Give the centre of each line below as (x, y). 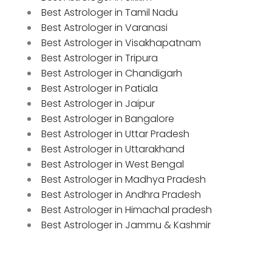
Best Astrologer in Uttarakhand (113, 149)
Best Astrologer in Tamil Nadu (110, 12)
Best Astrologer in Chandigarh (112, 73)
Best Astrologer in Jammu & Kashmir (126, 225)
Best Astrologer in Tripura (100, 58)
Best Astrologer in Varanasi (104, 27)
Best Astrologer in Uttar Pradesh (115, 134)
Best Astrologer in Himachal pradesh (127, 209)
